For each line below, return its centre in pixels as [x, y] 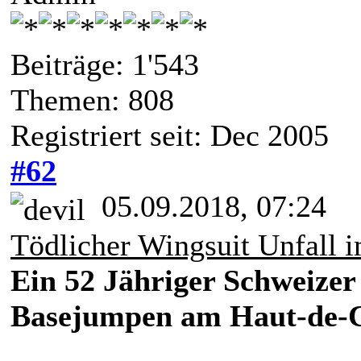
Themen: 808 [92, 100]
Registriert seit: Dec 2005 [170, 135]
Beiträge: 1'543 [105, 64]
